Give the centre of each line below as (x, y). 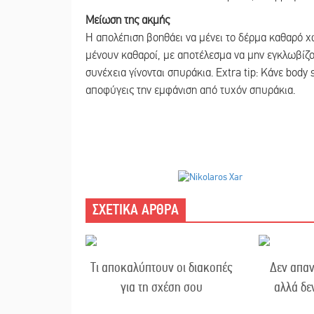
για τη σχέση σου (161, 287)
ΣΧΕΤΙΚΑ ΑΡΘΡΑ (136, 210)
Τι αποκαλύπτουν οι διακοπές (162, 267)
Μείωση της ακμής (128, 21)
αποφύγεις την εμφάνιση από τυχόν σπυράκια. (190, 91)
